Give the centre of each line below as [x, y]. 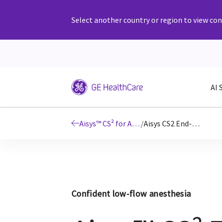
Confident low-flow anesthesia [131, 194]
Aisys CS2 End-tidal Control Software [196, 123]
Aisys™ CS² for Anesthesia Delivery [136, 123]
